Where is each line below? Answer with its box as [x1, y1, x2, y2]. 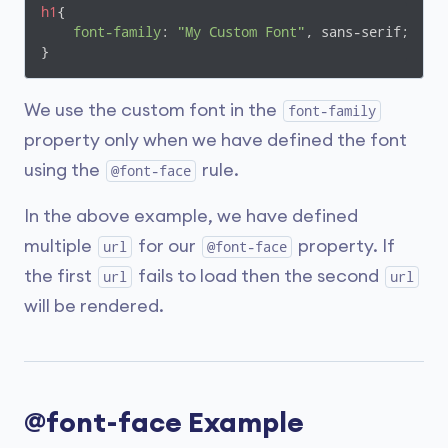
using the [24, 161, 104, 179]
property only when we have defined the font [24, 131, 407, 149]
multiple [24, 237, 96, 255]
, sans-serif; [305, 24, 409, 40]
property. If [294, 237, 395, 255]
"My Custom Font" [177, 24, 305, 40]
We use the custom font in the [24, 101, 281, 119]
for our [134, 237, 200, 255]
